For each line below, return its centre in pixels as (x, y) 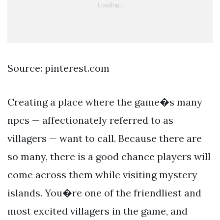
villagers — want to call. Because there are (105, 138)
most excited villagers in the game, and (97, 211)
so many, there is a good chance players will (109, 156)
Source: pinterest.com (58, 68)
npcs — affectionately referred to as (90, 120)
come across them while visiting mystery (102, 174)
